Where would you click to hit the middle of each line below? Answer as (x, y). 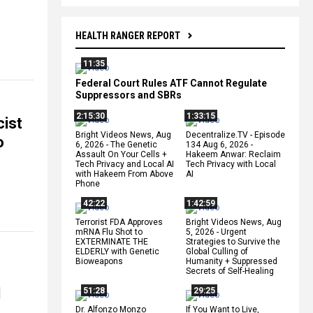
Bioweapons (99, 261)
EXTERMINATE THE (112, 241)
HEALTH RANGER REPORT (128, 35)
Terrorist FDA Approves (119, 222)
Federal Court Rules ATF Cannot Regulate (171, 83)
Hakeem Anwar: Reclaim (233, 154)
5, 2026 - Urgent (216, 232)
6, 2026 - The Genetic (116, 144)
